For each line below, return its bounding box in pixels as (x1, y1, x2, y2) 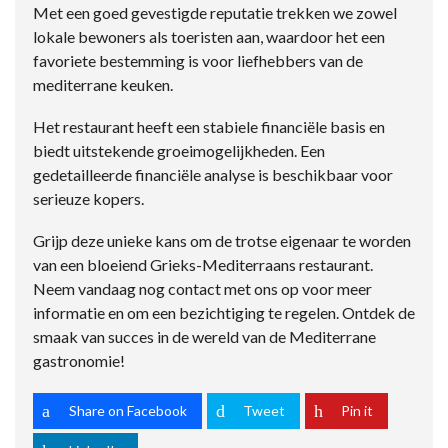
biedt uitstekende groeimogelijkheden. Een (33, 141, 325, 161)
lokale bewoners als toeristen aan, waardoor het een (33, 27, 385, 47)
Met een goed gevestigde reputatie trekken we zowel (33, 3, 397, 23)
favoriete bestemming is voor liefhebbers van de (33, 51, 363, 71)
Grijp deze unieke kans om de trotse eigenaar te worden (33, 231, 411, 251)
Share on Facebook (69, 402, 187, 420)
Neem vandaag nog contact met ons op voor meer (33, 279, 372, 299)
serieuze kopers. (33, 189, 144, 209)
